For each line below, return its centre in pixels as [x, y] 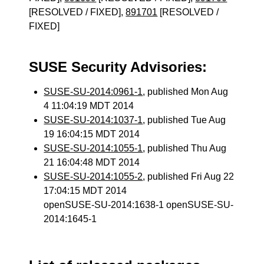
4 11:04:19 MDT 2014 [89, 106]
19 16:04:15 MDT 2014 [92, 134]
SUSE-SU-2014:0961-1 [93, 92]
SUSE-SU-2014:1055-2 [93, 176]
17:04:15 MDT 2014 [85, 191]
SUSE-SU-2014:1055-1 [93, 148]
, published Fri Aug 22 [189, 176]
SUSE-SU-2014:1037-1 [93, 120]
